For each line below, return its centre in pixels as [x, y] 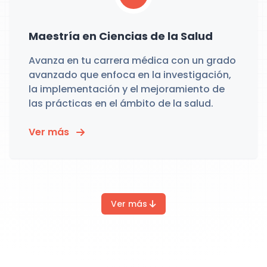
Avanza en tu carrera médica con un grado [132, 60]
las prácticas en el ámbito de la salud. [121, 103]
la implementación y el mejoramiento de [127, 89]
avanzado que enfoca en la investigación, [130, 75]
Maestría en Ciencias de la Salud [121, 36]
